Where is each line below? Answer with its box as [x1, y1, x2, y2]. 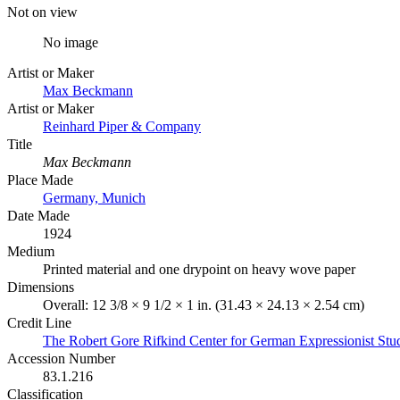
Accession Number [7, 350, 115, 366]
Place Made [7, 171, 73, 187]
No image [43, 34, 98, 50]
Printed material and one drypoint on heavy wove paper [43, 261, 355, 277]
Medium [7, 243, 54, 259]
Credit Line [7, 314, 71, 330]
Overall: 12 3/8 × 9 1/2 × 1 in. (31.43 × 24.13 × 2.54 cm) [43, 296, 364, 312]
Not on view [7, 4, 78, 20]
